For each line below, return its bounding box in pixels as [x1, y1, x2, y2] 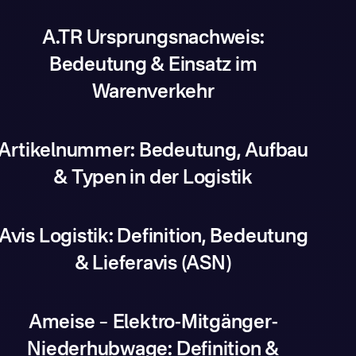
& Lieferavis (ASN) [74, 255, 232, 274]
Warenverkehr [91, 83, 215, 103]
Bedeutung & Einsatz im [48, 56, 257, 75]
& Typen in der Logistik [53, 169, 253, 188]
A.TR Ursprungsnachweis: [41, 29, 265, 48]
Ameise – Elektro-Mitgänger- [28, 314, 278, 333]
